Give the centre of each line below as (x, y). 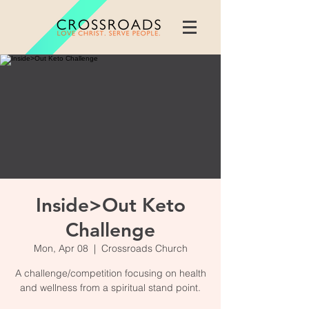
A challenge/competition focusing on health (110, 273)
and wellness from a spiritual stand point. (110, 288)
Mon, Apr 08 (61, 248)
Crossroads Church (144, 248)
